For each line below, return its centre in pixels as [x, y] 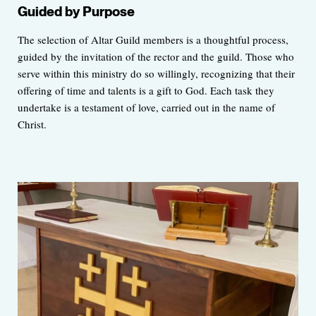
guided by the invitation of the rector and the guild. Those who [156, 57]
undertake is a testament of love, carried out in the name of [146, 108]
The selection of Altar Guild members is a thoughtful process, [153, 40]
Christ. [32, 124]
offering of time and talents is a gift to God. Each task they [146, 91]
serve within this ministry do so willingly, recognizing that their [156, 74]
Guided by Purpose [76, 12]
